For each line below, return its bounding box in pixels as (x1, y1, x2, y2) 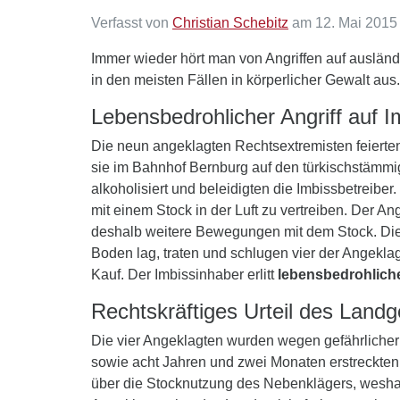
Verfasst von (91, 15, 172, 30)
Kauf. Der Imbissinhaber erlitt (91, 267, 278, 282)
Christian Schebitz (172, 15, 288, 30)
